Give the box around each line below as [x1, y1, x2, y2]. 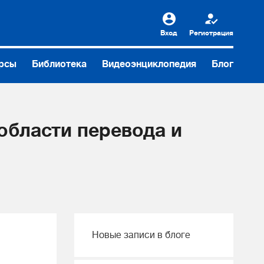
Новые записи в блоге [92, 230, 190, 240]
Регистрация [189, 29, 233, 37]
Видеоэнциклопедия [102, 59, 197, 70]
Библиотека [32, 59, 87, 70]
